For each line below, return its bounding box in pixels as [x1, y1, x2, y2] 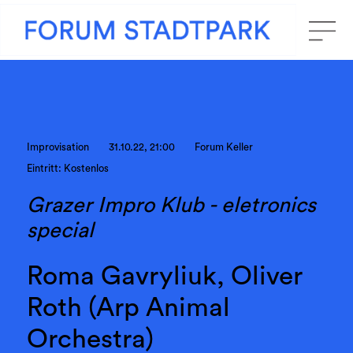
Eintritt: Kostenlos [26, 164, 109, 174]
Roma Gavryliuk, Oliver [26, 263, 303, 290]
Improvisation [26, 143, 89, 153]
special [26, 219, 94, 241]
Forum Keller [195, 143, 254, 153]
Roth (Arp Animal [26, 295, 230, 321]
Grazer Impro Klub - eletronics [26, 194, 316, 216]
